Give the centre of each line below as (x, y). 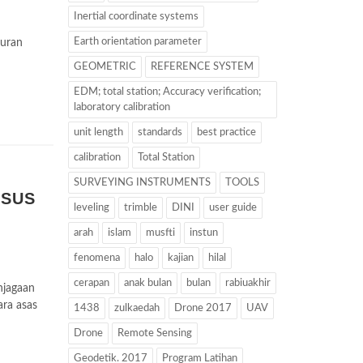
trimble (140, 208)
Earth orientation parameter (137, 42)
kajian (180, 258)
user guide (233, 208)
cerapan (91, 283)
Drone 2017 (203, 308)
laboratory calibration (122, 107)
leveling (91, 208)
